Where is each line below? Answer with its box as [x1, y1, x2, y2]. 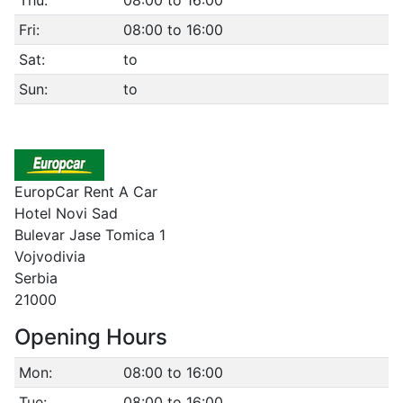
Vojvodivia [14, 247, 85, 265]
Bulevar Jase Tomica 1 [14, 226, 166, 244]
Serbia [14, 269, 58, 287]
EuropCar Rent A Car [14, 183, 157, 201]
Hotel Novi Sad [14, 204, 118, 222]
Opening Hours [14, 324, 167, 350]
